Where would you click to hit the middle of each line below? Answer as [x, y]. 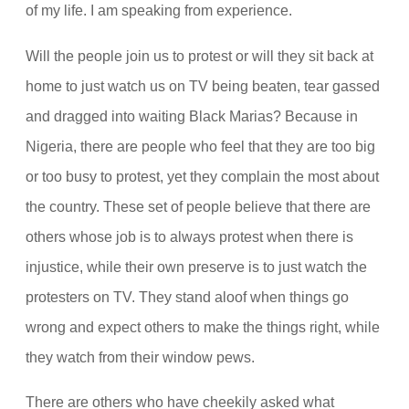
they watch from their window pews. [140, 357]
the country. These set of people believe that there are [198, 206]
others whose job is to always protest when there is [189, 236]
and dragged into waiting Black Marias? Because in [192, 115]
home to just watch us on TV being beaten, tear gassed [203, 85]
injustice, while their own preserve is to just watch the [196, 266]
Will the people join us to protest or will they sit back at [199, 55]
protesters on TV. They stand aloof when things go [187, 296]
